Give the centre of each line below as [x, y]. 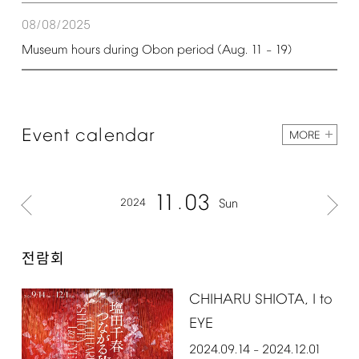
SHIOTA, [281, 300]
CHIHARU [220, 300]
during [121, 50]
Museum [44, 50]
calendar [116, 136]
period [195, 50]
